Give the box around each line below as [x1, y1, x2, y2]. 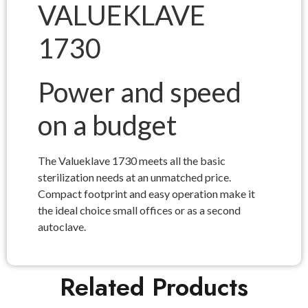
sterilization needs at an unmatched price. [38, 170, 231, 184]
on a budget [38, 108, 177, 142]
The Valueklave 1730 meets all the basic [38, 153, 225, 167]
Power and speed [38, 75, 241, 109]
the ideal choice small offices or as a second [38, 203, 241, 217]
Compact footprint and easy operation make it [38, 186, 255, 200]
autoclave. [38, 219, 86, 233]
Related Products [60, 269, 248, 306]
